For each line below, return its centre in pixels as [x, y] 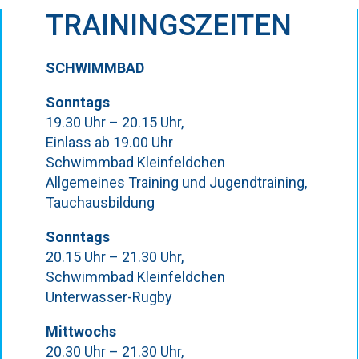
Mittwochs [81, 331]
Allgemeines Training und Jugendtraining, [176, 182]
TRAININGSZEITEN [168, 26]
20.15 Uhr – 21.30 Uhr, [114, 257]
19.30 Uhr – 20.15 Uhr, [114, 122]
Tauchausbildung [100, 202]
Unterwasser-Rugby [109, 297]
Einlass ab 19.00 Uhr [109, 142]
